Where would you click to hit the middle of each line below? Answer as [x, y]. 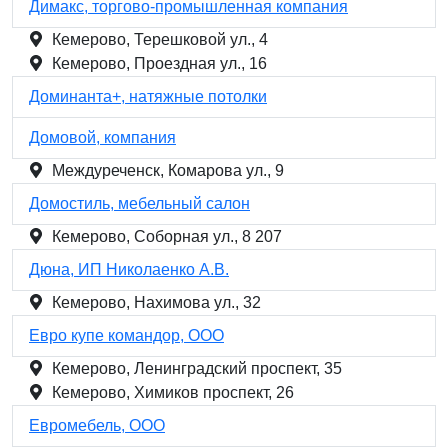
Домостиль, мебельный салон [139, 203]
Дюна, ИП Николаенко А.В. [129, 269]
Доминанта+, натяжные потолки [148, 96]
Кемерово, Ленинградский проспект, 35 [197, 368]
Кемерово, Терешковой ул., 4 [160, 39]
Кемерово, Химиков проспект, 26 [173, 392]
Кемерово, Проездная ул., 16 [159, 63]
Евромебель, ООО [97, 425]
